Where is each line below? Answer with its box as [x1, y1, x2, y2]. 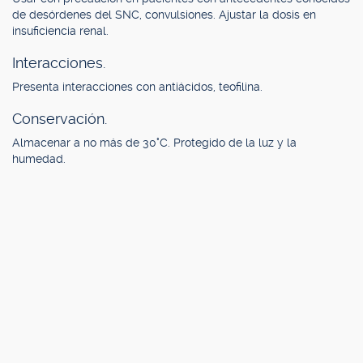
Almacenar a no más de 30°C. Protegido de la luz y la [12, 136, 297, 149]
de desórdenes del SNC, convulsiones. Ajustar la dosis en [12, 8, 316, 21]
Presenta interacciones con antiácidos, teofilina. [12, 80, 263, 93]
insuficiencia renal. [12, 24, 109, 37]
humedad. [12, 152, 66, 165]
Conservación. [12, 110, 107, 127]
